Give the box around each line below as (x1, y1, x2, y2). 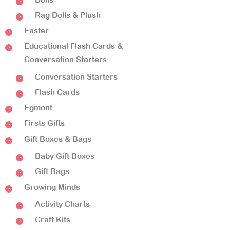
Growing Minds (24, 182, 80, 191)
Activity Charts (35, 200, 90, 209)
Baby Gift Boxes (35, 151, 94, 161)
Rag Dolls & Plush (35, 11, 101, 20)
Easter (24, 26, 49, 35)
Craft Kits (35, 215, 70, 224)
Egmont (24, 103, 52, 112)
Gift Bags (35, 167, 69, 176)
